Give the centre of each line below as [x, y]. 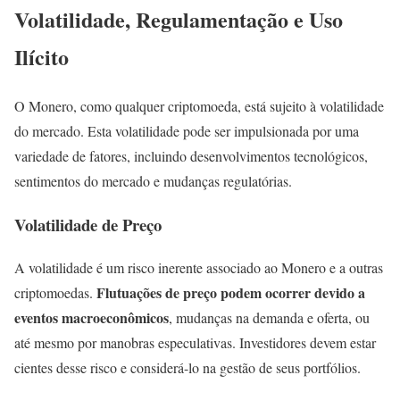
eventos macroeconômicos [92, 318]
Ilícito [42, 57]
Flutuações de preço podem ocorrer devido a [231, 293]
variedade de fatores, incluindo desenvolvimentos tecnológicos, [191, 156]
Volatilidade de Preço [88, 224]
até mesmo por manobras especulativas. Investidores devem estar [195, 343]
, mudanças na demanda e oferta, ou [269, 318]
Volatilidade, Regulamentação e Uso [179, 20]
